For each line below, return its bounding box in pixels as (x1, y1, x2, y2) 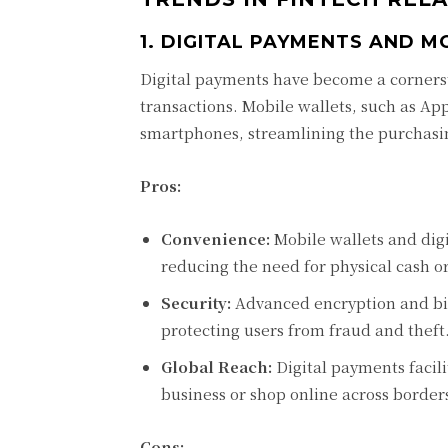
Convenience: (161, 228, 270, 250)
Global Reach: (161, 356, 272, 378)
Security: (161, 292, 231, 314)
